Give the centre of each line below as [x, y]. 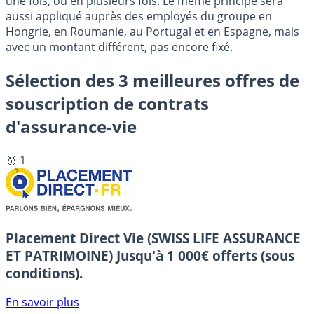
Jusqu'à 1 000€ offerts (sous [205, 255]
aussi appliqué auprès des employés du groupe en [139, 16]
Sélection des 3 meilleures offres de [152, 81]
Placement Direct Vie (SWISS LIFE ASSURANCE [153, 238]
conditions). [44, 273]
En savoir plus [42, 302]
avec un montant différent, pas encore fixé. [119, 47]
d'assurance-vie [71, 127]
